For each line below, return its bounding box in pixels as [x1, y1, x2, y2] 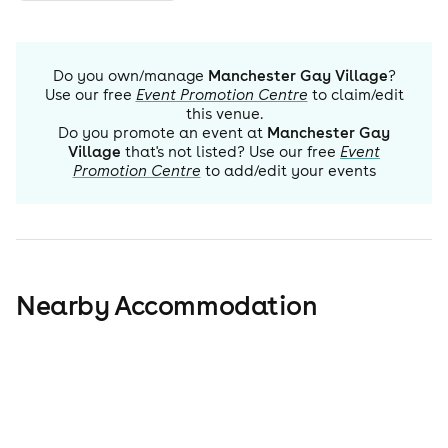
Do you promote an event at [58, 123, 263, 143]
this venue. [185, 104, 263, 124]
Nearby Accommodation [16, 288, 318, 323]
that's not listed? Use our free [121, 142, 336, 162]
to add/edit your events [204, 161, 376, 181]
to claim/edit [311, 85, 404, 105]
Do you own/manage [52, 66, 204, 86]
